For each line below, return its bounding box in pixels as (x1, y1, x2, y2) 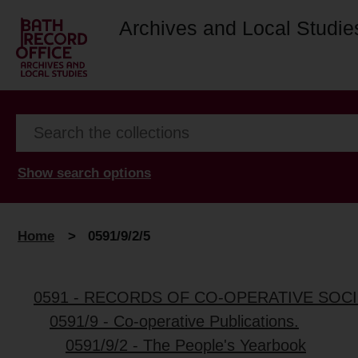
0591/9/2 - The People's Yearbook (66, 336, 306, 355)
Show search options (18, 165, 151, 181)
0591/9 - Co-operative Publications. (50, 312, 299, 331)
